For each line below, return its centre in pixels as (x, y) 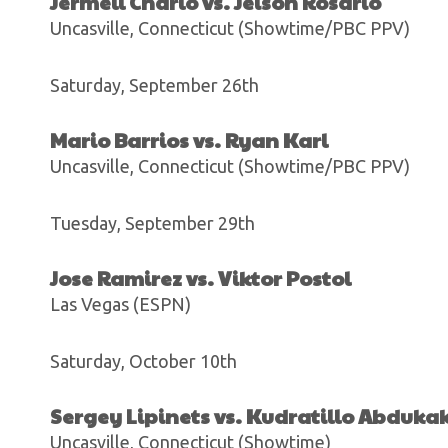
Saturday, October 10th (143, 361)
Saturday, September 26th (154, 85)
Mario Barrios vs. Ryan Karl (189, 140)
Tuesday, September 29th (152, 223)
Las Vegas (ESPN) (120, 304)
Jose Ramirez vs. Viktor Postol (200, 278)
